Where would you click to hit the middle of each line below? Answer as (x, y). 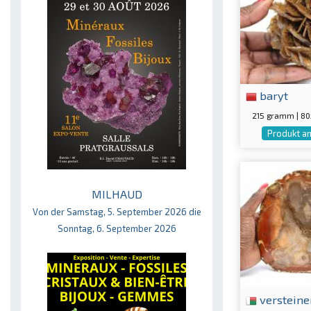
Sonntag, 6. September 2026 (117, 228)
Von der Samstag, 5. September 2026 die (117, 212)
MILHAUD (117, 194)
